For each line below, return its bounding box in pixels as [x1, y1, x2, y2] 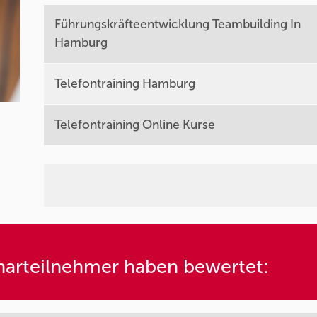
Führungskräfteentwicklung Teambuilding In [54, 17, 301, 32]
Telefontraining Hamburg [54, 76, 196, 91]
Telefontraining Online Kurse [54, 117, 216, 132]
